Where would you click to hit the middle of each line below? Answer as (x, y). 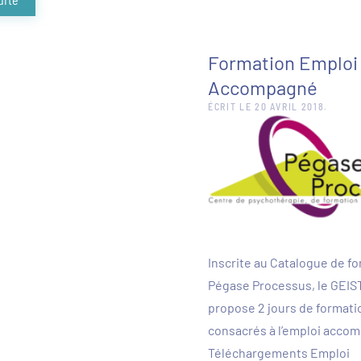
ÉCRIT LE (232, 107)
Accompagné (263, 88)
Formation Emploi (283, 63)
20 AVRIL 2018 (290, 107)
